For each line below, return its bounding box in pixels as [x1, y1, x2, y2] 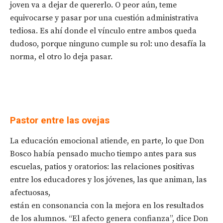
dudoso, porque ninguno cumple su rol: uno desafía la [10, 39, 206, 49]
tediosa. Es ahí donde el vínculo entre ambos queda [10, 26, 197, 36]
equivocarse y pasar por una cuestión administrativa [10, 13, 199, 23]
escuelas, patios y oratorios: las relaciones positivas [10, 162, 194, 172]
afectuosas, [10, 188, 50, 198]
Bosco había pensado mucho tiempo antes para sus [10, 149, 196, 159]
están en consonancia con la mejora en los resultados [10, 201, 204, 211]
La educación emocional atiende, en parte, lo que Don [10, 136, 204, 146]
